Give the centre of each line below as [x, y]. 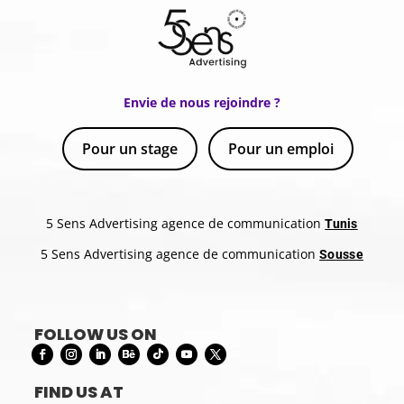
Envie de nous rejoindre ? [202, 103]
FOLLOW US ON [96, 335]
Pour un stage [129, 149]
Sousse [341, 255]
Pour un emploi [280, 149]
